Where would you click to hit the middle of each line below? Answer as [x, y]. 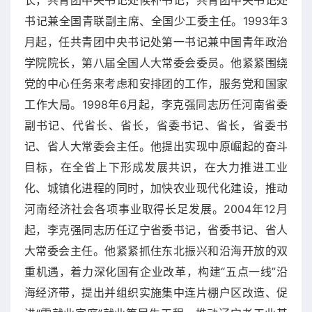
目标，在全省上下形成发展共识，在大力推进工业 [156, 167]
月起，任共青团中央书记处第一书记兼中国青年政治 [156, 41]
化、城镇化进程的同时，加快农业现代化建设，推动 [156, 188]
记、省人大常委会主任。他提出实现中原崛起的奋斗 [156, 146]
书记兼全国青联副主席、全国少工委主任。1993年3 [156, 21]
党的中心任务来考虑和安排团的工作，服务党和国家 [156, 83]
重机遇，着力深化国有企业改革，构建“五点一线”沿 [156, 271]
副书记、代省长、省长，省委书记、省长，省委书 [156, 125]
